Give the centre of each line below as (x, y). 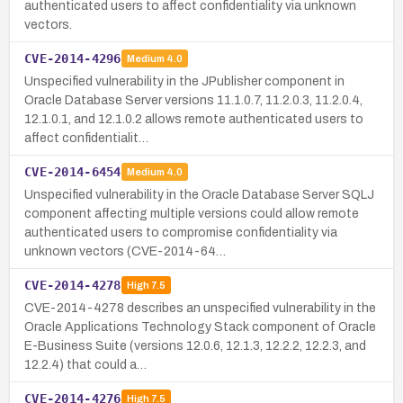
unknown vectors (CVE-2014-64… (125, 251)
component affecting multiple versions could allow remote (192, 213)
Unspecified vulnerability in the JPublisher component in (184, 81)
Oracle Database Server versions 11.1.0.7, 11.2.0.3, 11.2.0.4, (193, 100)
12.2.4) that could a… (85, 364)
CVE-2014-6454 (73, 171)
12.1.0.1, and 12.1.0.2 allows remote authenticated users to (194, 119)
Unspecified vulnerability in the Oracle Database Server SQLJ (199, 194)
